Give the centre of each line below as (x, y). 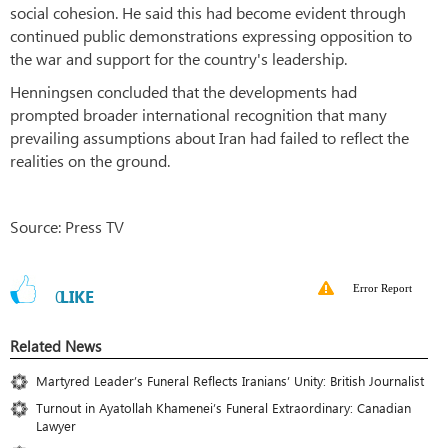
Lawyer (56, 426)
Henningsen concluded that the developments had (183, 92)
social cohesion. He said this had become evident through (208, 13)
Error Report (382, 288)
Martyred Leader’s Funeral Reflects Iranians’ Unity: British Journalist (230, 381)
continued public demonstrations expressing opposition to (211, 36)
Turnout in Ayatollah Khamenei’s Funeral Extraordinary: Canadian (223, 408)
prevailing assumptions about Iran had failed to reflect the (209, 138)
